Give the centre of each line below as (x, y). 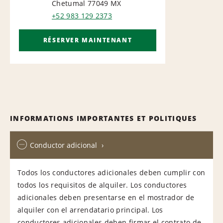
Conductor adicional (63, 145)
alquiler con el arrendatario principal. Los (90, 210)
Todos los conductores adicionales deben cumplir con (111, 172)
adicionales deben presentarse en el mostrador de (106, 197)
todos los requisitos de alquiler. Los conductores (102, 185)
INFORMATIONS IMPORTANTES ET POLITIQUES (104, 118)
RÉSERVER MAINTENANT (88, 40)
